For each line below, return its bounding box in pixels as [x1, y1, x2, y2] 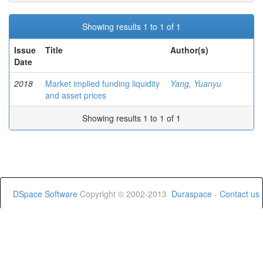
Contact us [220, 188, 259, 200]
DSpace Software [13, 188, 77, 200]
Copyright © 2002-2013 [77, 188, 171, 200]
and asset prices [45, 89, 106, 101]
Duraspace [171, 188, 212, 200]
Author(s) [170, 44, 208, 56]
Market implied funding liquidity [45, 77, 160, 89]
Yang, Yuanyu [170, 77, 221, 89]
